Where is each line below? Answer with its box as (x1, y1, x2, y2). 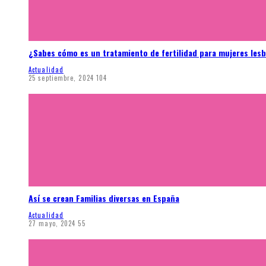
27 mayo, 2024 (28, 218, 76, 228)
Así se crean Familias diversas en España (28, 192, 179, 205)
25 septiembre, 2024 (28, 72, 94, 83)
